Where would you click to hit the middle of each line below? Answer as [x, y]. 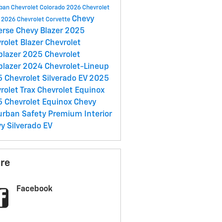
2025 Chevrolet [51, 55]
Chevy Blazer [40, 31]
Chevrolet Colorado [38, 8]
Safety [35, 115]
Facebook [34, 190]
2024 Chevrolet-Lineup [66, 67]
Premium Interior [80, 115]
